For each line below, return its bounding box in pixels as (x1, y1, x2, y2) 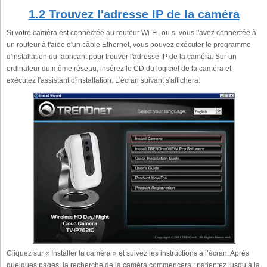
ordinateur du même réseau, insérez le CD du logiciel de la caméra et (7, 64, 231, 73)
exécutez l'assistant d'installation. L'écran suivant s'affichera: (7, 76, 200, 85)
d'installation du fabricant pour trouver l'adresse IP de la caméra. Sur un (7, 52, 237, 61)
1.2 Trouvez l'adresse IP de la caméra (28, 8, 240, 21)
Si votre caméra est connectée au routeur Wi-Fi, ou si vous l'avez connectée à (7, 29, 256, 37)
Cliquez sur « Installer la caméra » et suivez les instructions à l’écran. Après (7, 249, 249, 257)
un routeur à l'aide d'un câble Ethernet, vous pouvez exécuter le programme (7, 41, 251, 49)
